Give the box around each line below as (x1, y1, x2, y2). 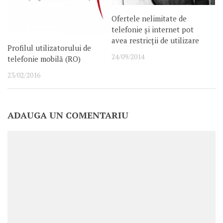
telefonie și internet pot (111, 24, 194, 34)
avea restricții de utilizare (111, 35, 199, 45)
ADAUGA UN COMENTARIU (7, 109, 128, 121)
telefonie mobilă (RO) (7, 53, 81, 64)
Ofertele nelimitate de (111, 13, 187, 23)
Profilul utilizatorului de (7, 42, 91, 53)
